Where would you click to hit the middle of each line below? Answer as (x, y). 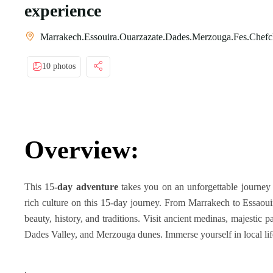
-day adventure (86, 186)
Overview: (82, 150)
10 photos (59, 66)
